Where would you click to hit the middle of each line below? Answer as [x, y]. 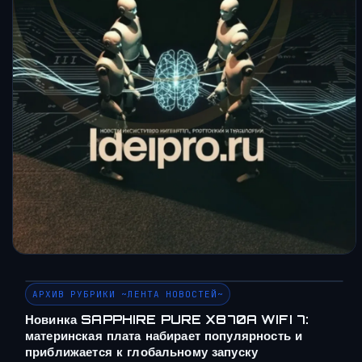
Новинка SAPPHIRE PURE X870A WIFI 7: [167, 319]
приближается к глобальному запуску [142, 351]
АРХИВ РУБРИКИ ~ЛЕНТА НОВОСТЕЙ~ [128, 294]
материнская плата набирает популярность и [164, 335]
